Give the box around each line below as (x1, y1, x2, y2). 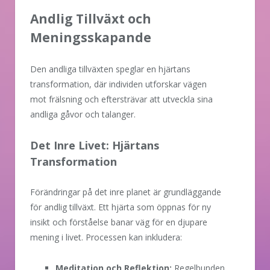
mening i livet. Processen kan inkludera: (30, 231, 182, 243)
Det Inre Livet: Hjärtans (30, 138, 159, 153)
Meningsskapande (30, 29, 151, 46)
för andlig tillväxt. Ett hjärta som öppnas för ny (30, 201, 211, 213)
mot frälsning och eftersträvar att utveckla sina (30, 93, 213, 105)
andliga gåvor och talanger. (30, 108, 136, 121)
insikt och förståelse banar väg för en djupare (30, 216, 207, 228)
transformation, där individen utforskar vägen (30, 78, 207, 90)
